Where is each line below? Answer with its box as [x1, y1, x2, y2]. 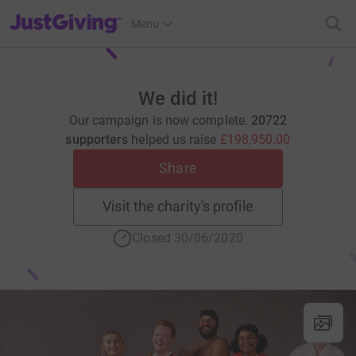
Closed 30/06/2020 [132, 230, 243, 246]
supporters [65, 132, 129, 147]
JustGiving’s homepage [9, 7, 124, 20]
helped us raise [131, 132, 220, 147]
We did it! [138, 87, 218, 110]
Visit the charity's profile [103, 198, 253, 215]
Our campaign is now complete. [68, 113, 251, 128]
